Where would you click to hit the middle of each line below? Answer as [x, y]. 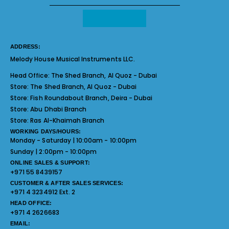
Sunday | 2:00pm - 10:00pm [54, 152]
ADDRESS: [25, 46]
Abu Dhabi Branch [59, 109]
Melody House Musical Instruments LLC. [73, 59]
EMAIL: [20, 223]
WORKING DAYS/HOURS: [46, 131]
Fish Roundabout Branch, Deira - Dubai [91, 98]
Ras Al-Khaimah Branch [67, 120]
